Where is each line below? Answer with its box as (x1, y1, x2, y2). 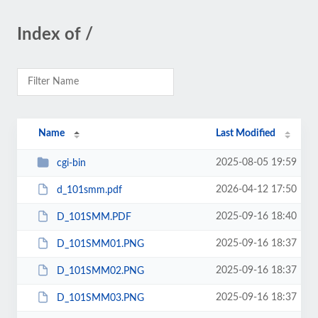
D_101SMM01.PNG (56, 238, 144, 249)
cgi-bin (56, 158, 86, 168)
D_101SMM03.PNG (56, 292, 144, 303)
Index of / (17, 26, 93, 43)
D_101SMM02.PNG (56, 265, 144, 276)
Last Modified (216, 128, 276, 138)
